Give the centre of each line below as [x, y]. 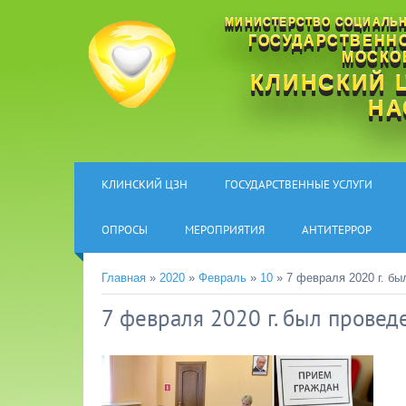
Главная [124, 278]
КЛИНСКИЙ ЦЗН [145, 184]
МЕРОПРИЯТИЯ [225, 230]
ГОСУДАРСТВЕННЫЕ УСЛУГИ [299, 184]
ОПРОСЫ [125, 230]
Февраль [222, 278]
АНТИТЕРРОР [337, 230]
